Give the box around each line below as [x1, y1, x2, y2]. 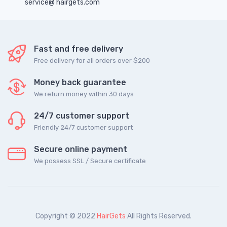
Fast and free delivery [34, 44, 123, 54]
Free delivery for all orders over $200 [34, 56, 150, 64]
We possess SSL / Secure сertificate [34, 157, 146, 165]
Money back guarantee [34, 77, 126, 87]
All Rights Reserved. [126, 211, 192, 220]
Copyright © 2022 [35, 211, 97, 220]
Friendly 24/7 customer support [34, 123, 133, 131]
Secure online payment [34, 144, 127, 154]
